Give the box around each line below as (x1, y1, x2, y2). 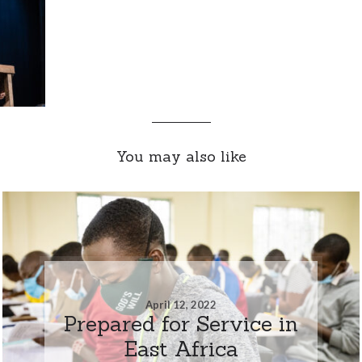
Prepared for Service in (63, 309, 298, 337)
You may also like (116, 146, 246, 166)
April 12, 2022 (145, 297, 217, 311)
